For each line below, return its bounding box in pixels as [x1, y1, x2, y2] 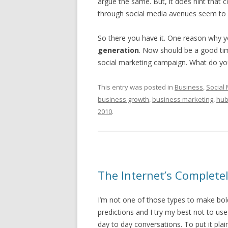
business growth [98, 95, 149, 104]
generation [98, 45, 139, 55]
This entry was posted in [98, 82, 175, 92]
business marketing [152, 95, 213, 104]
